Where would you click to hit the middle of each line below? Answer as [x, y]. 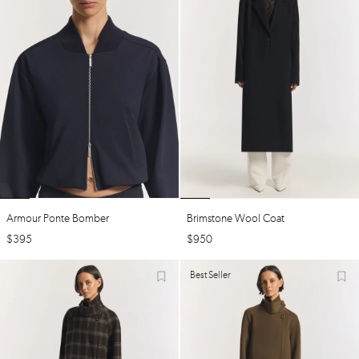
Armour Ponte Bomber [58, 219]
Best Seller [210, 276]
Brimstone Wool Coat [236, 219]
